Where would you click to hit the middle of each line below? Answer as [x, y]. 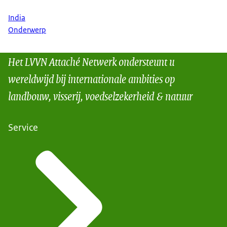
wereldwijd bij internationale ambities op [91, 79]
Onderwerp [27, 30]
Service [23, 128]
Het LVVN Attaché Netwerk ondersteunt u [91, 61]
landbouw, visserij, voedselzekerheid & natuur [100, 96]
